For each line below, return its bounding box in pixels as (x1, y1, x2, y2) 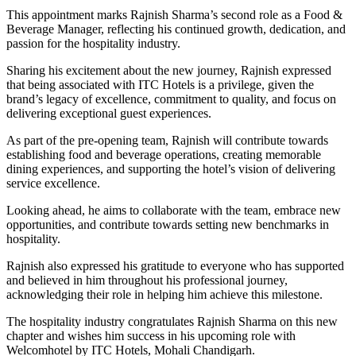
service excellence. (6, 176, 100, 191)
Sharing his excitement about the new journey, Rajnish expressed (6, 64, 331, 78)
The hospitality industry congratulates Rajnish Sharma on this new (6, 315, 338, 329)
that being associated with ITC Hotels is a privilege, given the (6, 78, 314, 92)
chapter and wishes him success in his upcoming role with (6, 329, 296, 343)
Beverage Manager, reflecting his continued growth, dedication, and (6, 22, 346, 37)
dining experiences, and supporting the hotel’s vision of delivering (6, 162, 335, 176)
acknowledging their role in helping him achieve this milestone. (6, 288, 323, 302)
